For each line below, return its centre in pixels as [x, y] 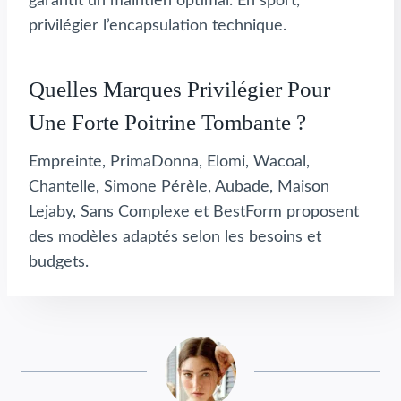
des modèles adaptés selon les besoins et [175, 238]
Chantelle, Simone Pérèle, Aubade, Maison [179, 188]
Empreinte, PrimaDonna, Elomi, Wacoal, [169, 162]
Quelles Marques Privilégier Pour [179, 89]
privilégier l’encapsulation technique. [158, 26]
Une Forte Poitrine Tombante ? [167, 122]
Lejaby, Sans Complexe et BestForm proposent [194, 213]
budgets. [59, 263]
